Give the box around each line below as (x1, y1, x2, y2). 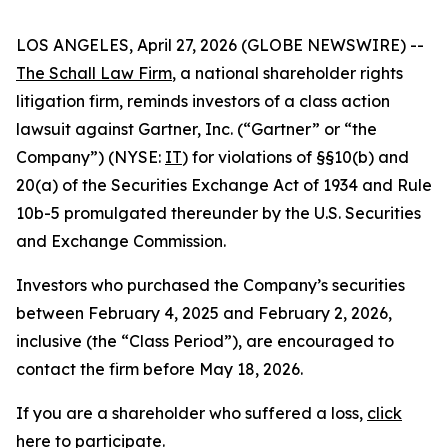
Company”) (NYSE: (16, 147, 165, 167)
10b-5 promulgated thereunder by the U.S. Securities (16, 203, 421, 223)
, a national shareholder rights (172, 63, 403, 83)
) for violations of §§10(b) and (182, 147, 409, 167)
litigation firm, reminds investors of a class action (16, 91, 390, 111)
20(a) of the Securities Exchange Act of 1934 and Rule (16, 175, 432, 195)
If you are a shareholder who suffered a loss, (16, 403, 367, 423)
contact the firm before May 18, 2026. (16, 359, 303, 379)
